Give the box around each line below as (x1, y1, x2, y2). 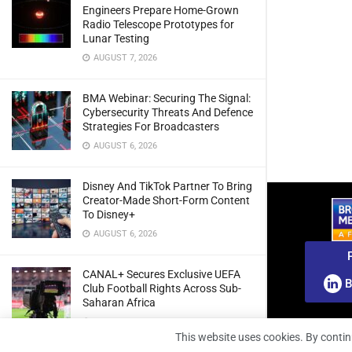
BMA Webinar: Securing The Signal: (82, 91, 251, 104)
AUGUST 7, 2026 (91, 52, 157, 63)
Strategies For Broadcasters (82, 119, 219, 133)
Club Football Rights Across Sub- (82, 281, 241, 295)
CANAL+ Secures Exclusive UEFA (82, 267, 240, 280)
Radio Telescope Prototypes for (82, 17, 234, 31)
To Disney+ (82, 207, 135, 221)
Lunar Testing (82, 31, 149, 45)
